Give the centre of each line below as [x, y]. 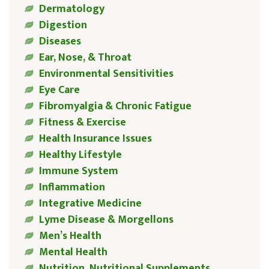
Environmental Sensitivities [106, 74]
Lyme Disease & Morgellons [106, 219]
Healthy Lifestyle [80, 155]
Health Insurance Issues [95, 138]
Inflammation [72, 187]
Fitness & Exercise [82, 122]
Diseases [60, 41]
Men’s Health [70, 236]
